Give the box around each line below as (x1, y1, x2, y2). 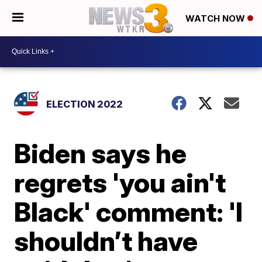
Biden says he (14, 136, 187, 170)
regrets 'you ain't (14, 166, 226, 199)
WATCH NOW (185, 13, 247, 25)
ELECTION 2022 (46, 98, 123, 110)
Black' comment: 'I (14, 195, 243, 228)
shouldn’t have (14, 224, 198, 257)
